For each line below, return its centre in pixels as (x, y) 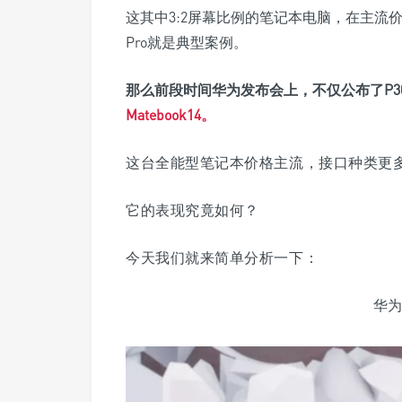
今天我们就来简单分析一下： (223, 258)
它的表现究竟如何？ (192, 210)
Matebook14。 (170, 115)
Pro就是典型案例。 (187, 43)
